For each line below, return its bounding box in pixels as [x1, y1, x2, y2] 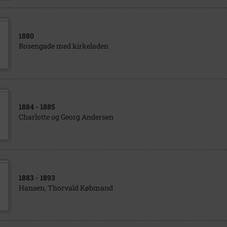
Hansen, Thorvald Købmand [18, 183, 113, 193]
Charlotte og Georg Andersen [18, 112, 113, 122]
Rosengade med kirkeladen [18, 41, 108, 51]
